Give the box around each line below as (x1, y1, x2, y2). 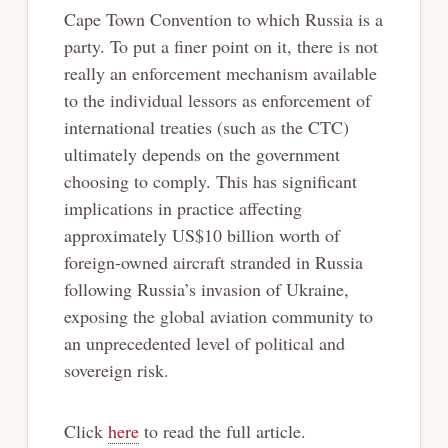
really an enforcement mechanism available (63, 60, 377, 85)
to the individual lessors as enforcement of (63, 87, 371, 112)
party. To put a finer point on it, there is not (63, 33, 378, 58)
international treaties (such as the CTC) (63, 114, 349, 139)
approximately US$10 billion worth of (63, 222, 340, 247)
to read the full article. (138, 418, 306, 443)
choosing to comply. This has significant (63, 168, 357, 193)
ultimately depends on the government (63, 141, 340, 166)
